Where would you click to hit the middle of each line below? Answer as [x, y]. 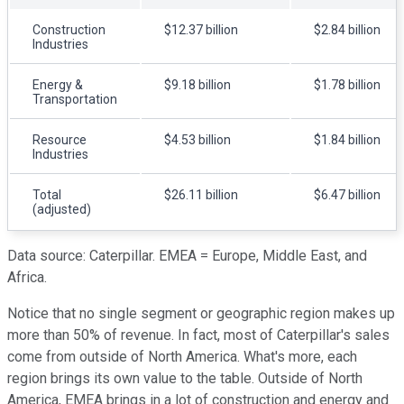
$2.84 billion [347, 30]
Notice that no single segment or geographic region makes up [201, 314]
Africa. [29, 278]
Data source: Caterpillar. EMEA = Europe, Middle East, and [187, 256]
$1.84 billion [347, 140]
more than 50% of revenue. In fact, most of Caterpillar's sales [198, 335]
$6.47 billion [347, 195]
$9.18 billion [197, 85]
